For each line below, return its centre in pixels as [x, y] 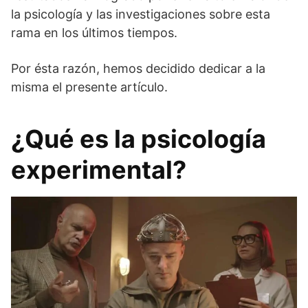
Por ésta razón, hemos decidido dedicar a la [138, 68]
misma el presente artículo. [89, 87]
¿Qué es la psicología [139, 139]
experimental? [99, 169]
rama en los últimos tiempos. [94, 32]
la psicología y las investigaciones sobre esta [141, 14]
